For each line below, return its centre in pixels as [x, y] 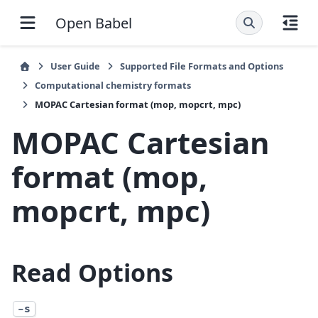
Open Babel [94, 23]
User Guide [75, 66]
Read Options [92, 273]
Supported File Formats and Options [202, 66]
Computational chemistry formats [113, 85]
